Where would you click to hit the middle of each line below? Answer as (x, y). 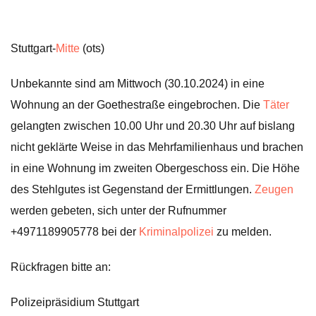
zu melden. (243, 232)
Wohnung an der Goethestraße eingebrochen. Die (137, 105)
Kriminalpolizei (176, 232)
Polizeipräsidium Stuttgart (75, 302)
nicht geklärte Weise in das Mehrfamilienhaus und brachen (157, 147)
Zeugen (274, 189)
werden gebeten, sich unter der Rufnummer (119, 211)
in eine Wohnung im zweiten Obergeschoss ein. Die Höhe (155, 168)
